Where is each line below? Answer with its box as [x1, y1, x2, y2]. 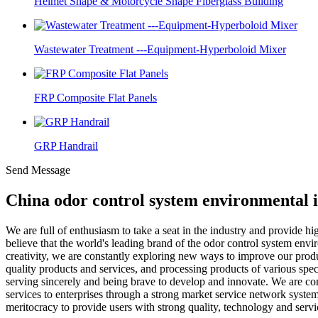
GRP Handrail [34, 140, 98, 152]
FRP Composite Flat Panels [34, 92, 157, 104]
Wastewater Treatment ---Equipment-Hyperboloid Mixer [34, 43, 286, 55]
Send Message [6, 164, 70, 176]
